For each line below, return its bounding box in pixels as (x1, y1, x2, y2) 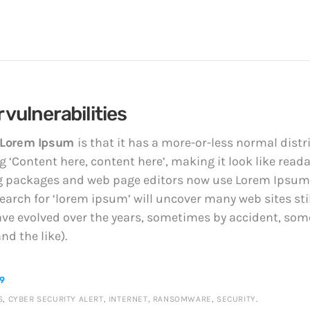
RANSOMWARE (152, 294, 212, 304)
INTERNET (108, 294, 148, 304)
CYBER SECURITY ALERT (8, 294, 104, 304)
